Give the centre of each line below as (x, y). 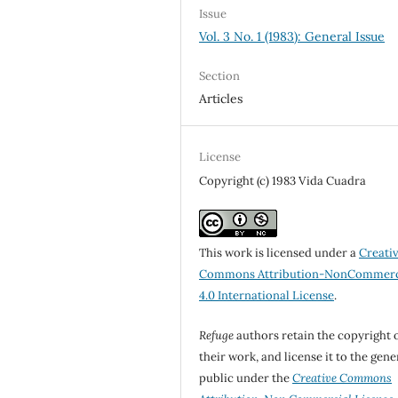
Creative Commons (342, 378)
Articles (221, 99)
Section (220, 76)
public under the (246, 378)
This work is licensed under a (279, 253)
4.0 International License (267, 296)
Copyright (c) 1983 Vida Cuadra (283, 181)
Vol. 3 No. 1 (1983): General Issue (292, 37)
